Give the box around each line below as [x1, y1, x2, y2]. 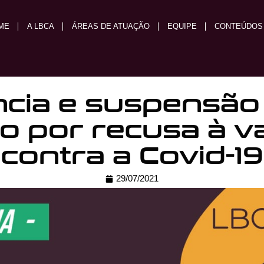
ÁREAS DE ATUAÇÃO [71, 22, 150, 31]
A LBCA [27, 22, 54, 31]
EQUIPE [167, 22, 197, 31]
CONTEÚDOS [214, 22, 263, 31]
